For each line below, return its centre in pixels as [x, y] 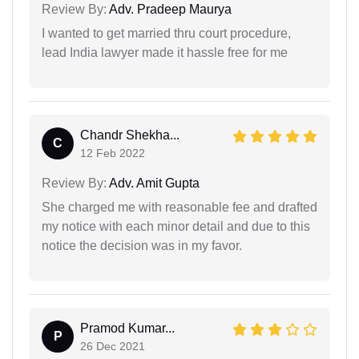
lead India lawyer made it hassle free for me [165, 53]
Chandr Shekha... [130, 135]
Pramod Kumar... [127, 329]
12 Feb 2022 [113, 153]
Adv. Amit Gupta [153, 184]
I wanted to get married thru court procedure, [166, 34]
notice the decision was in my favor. [142, 246]
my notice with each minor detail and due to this [176, 227]
